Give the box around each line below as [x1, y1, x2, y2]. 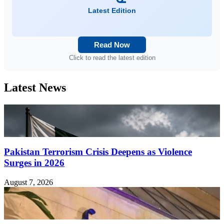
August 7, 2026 [4, 177, 53, 186]
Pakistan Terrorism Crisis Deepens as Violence [4, 146, 192, 157]
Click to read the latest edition [68, 54, 155, 62]
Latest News [4, 81, 66, 94]
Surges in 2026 [4, 157, 64, 168]
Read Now [94, 40, 130, 49]
